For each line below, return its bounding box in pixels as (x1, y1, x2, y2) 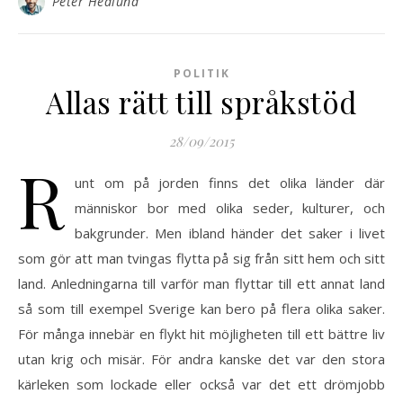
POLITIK (173, 65, 230, 81)
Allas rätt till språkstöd (46, 81, 357, 121)
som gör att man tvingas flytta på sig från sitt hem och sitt (18, 248, 385, 267)
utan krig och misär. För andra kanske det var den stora (18, 349, 385, 368)
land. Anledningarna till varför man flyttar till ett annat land (18, 273, 385, 292)
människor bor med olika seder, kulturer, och (75, 198, 385, 217)
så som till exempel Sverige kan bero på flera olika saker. (18, 299, 385, 318)
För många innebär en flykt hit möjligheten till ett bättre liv (18, 324, 385, 343)
